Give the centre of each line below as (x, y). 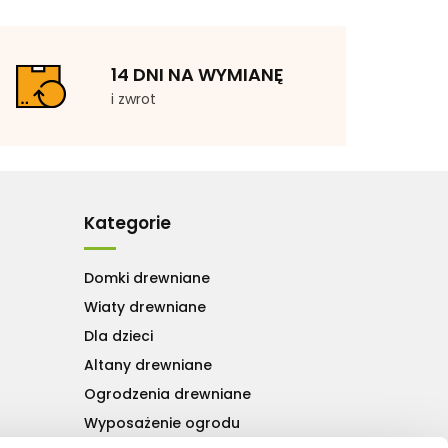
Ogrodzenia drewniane (167, 393)
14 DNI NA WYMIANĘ (197, 74)
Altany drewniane (147, 364)
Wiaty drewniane (144, 306)
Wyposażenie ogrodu (161, 422)
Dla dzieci (118, 335)
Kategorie (127, 222)
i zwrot (133, 98)
